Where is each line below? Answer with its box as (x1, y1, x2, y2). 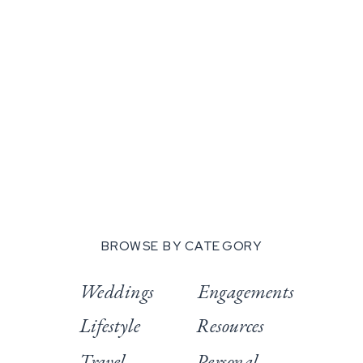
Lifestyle (79, 312, 141, 338)
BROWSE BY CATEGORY (100, 237, 263, 254)
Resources (196, 312, 265, 338)
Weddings (79, 278, 155, 304)
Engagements (197, 278, 294, 304)
